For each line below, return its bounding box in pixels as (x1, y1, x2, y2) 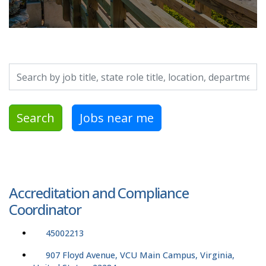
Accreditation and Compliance (9, 183, 189, 203)
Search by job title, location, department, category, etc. (8, 64, 234, 77)
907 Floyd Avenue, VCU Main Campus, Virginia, (46, 249, 235, 261)
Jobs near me (80, 109, 154, 126)
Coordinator (9, 199, 81, 220)
